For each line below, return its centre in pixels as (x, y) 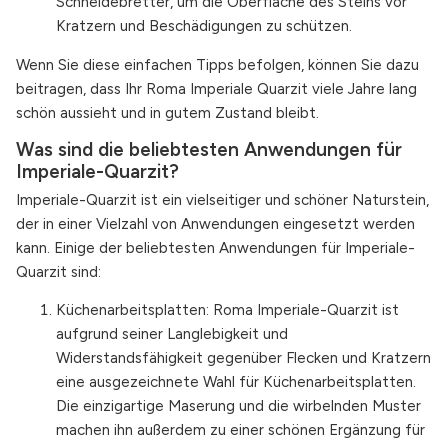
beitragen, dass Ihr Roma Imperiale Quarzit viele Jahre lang (216, 88)
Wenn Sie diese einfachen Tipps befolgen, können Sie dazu (217, 64)
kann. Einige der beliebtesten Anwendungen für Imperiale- (215, 248)
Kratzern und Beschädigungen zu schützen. (204, 26)
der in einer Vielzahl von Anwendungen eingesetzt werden (215, 224)
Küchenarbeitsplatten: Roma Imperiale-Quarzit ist (227, 310)
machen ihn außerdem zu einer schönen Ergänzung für (240, 430)
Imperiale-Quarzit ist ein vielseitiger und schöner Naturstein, (222, 200)
